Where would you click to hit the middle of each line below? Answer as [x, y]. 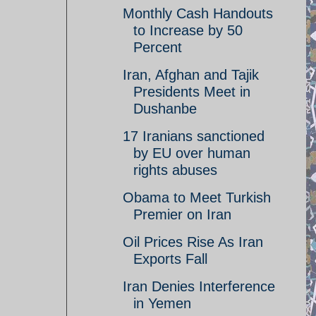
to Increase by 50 [188, 30]
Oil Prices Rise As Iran [193, 242]
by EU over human [192, 153]
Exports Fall [170, 259]
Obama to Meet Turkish [197, 197]
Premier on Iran [182, 214]
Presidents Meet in [192, 92]
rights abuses [175, 170]
